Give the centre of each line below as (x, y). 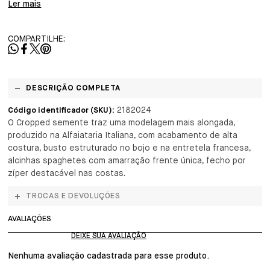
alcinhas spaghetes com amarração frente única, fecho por (127, 161)
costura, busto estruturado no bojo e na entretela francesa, (130, 148)
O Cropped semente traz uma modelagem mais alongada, (122, 123)
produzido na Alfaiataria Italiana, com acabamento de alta (123, 136)
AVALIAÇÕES (30, 219)
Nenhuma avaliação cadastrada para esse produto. (109, 256)
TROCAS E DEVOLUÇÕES (73, 196)
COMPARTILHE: (37, 39)
